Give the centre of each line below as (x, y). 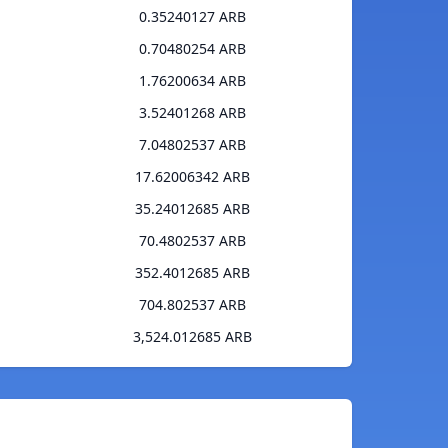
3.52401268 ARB (192, 113)
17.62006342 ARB (192, 177)
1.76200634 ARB (192, 81)
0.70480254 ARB (192, 49)
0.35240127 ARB (192, 17)
